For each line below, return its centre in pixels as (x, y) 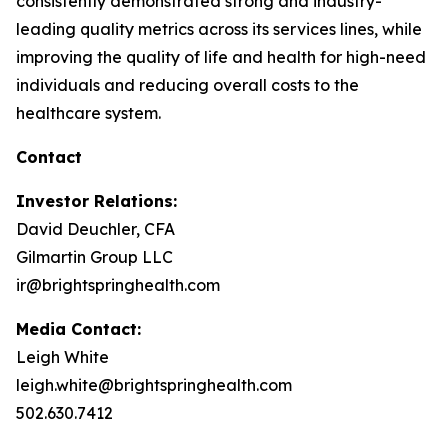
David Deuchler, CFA (95, 229)
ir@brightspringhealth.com (118, 285)
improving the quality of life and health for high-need (221, 57)
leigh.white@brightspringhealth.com (154, 385)
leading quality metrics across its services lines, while (219, 29)
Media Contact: (78, 329)
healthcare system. (88, 113)
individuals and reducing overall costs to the (187, 85)
